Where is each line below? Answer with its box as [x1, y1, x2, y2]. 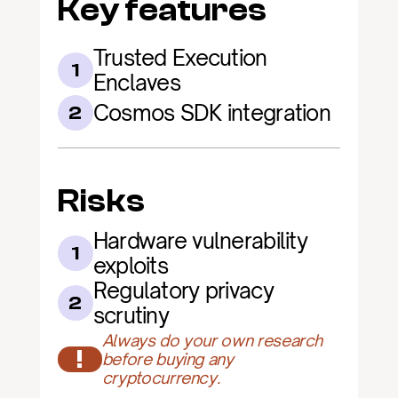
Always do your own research [101, 330, 323, 350]
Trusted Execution [92, 44, 267, 71]
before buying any [101, 349, 234, 369]
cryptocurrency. [101, 368, 220, 387]
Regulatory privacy [92, 277, 274, 304]
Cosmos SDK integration [92, 99, 330, 126]
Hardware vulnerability [92, 227, 307, 254]
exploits [92, 252, 169, 279]
